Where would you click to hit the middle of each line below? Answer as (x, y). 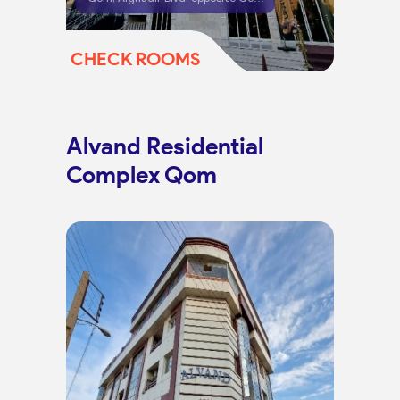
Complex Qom (141, 175)
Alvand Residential (164, 146)
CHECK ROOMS (135, 58)
